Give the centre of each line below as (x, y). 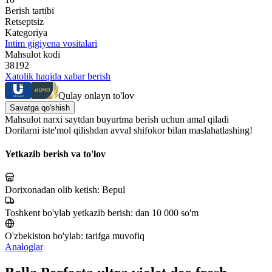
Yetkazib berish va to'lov (55, 154)
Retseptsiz (24, 21)
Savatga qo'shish (40, 107)
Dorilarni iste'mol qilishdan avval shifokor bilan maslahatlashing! (129, 130)
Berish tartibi (29, 10)
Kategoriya (26, 32)
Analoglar (24, 247)
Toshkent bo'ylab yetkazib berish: (70, 213)
